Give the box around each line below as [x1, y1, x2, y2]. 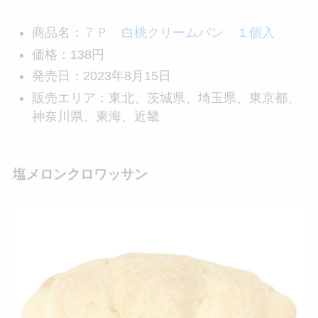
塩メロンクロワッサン [12, 167, 148, 182]
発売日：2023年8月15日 [31, 69, 171, 84]
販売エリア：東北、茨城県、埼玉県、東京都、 [31, 90, 300, 105]
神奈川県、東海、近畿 [31, 109, 160, 124]
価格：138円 [31, 47, 104, 62]
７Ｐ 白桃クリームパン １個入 [82, 26, 275, 40]
